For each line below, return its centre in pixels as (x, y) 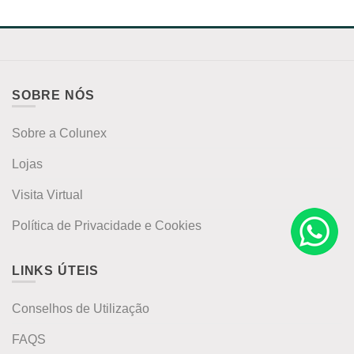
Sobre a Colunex (59, 133)
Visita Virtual (47, 195)
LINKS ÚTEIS (56, 270)
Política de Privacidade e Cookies (107, 226)
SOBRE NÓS (53, 95)
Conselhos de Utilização (81, 309)
